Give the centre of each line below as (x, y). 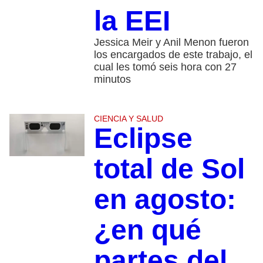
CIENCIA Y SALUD (128, 119)
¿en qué (147, 230)
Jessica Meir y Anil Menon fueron (171, 43)
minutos (112, 80)
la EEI (132, 21)
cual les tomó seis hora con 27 (165, 67)
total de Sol (169, 169)
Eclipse (143, 139)
